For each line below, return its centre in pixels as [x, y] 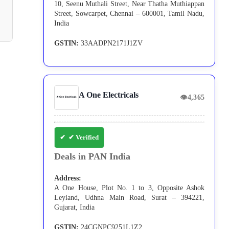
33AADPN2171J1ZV [111, 43]
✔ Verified [84, 138]
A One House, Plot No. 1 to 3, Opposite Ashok [130, 188]
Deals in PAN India [93, 157]
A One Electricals [109, 95]
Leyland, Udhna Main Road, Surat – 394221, [130, 198]
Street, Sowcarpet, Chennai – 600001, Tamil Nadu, [130, 14]
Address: [68, 178]
